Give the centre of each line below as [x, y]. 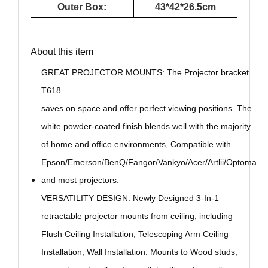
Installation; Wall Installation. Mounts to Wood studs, [139, 252]
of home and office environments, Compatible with [136, 144]
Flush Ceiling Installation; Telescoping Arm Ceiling [135, 234]
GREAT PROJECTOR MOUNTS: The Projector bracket [145, 73]
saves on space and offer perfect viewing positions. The [146, 109]
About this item [62, 52]
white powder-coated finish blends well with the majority [146, 127]
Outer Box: [82, 7]
